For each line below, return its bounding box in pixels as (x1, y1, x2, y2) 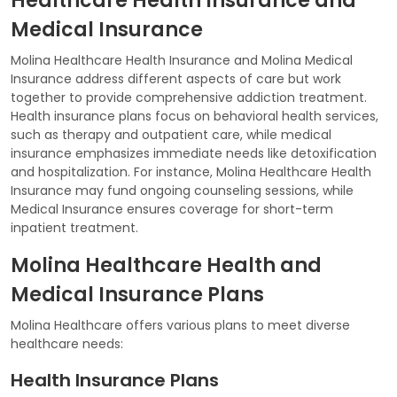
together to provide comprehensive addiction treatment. (11, 88, 367, 106)
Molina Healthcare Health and (11, 251, 322, 279)
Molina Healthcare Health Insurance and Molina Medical (11, 51, 353, 69)
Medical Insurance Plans (11, 280, 264, 308)
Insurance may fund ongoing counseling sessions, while (11, 181, 354, 199)
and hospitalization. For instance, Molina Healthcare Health (11, 162, 371, 181)
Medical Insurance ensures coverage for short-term (11, 199, 333, 218)
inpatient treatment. (11, 218, 138, 237)
